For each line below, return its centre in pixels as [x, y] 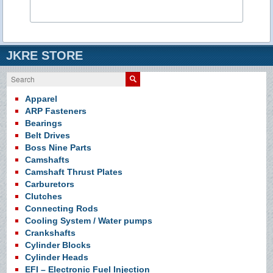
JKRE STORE [44, 56]
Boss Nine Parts [58, 148]
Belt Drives [48, 136]
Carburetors [50, 184]
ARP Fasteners [56, 111]
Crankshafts [51, 233]
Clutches [44, 197]
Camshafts [48, 160]
